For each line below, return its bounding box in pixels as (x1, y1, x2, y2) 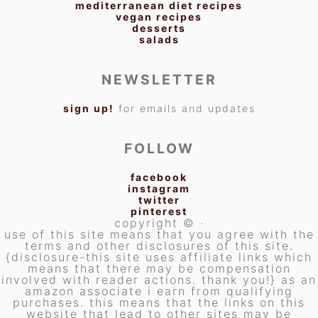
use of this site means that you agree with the (4, 226, 314, 241)
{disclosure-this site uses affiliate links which (6, 249, 312, 264)
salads (138, 33, 180, 45)
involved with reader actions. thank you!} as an (1, 272, 317, 287)
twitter (138, 193, 180, 206)
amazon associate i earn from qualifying (25, 283, 293, 298)
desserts (132, 21, 186, 34)
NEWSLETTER (101, 70, 217, 88)
